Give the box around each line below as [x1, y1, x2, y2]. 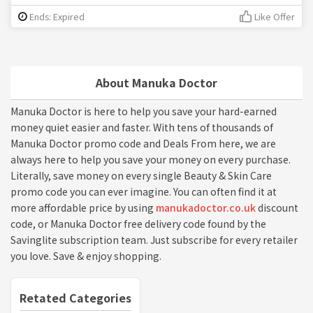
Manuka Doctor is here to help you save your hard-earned [10, 104, 277, 119]
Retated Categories [20, 289, 131, 307]
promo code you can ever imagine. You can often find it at [10, 184, 277, 199]
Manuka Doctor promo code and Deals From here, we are [10, 136, 276, 151]
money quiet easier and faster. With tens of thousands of [10, 120, 273, 135]
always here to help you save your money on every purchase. [10, 152, 291, 167]
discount [256, 201, 298, 215]
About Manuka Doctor [96, 74, 217, 92]
